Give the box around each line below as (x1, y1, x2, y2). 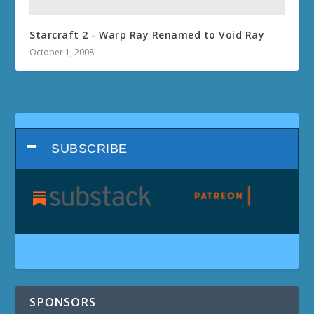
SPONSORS (29, 294, 97, 310)
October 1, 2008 (29, 46, 95, 58)
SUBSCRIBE (51, 142, 128, 156)
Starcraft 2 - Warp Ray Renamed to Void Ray (29, 27, 265, 41)
